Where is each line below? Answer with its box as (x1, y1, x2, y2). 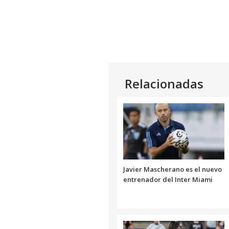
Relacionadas (125, 75, 203, 92)
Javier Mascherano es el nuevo (123, 164, 222, 174)
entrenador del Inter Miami (123, 174, 213, 184)
